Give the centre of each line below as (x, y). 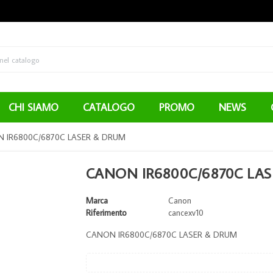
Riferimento (106, 212)
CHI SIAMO (34, 107)
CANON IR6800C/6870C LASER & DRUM (161, 234)
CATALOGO (109, 107)
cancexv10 (186, 212)
